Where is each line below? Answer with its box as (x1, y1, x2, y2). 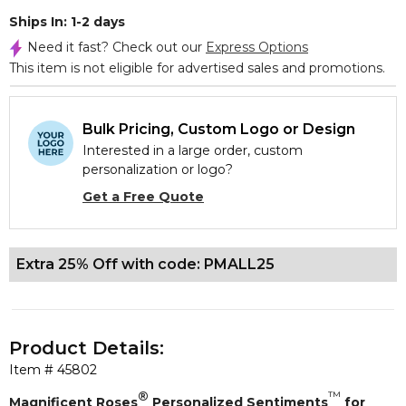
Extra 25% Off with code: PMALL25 (16, 256, 275, 273)
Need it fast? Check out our (27, 39, 206, 55)
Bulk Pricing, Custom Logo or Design (82, 121, 355, 138)
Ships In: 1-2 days (9, 14, 125, 30)
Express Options (206, 39, 308, 55)
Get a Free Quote (82, 188, 204, 205)
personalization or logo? (82, 161, 233, 178)
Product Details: (9, 337, 164, 359)
